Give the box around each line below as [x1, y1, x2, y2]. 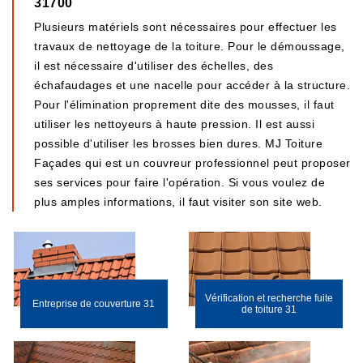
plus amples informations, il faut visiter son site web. [34, 195, 322, 208]
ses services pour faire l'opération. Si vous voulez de [34, 176, 325, 189]
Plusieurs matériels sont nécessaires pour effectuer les [34, 20, 337, 33]
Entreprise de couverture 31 [32, 298, 156, 310]
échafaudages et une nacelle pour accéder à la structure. [34, 79, 350, 92]
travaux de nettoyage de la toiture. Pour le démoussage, [34, 40, 345, 53]
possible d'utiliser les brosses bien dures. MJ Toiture [34, 137, 322, 150]
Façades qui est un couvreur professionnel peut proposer [34, 156, 351, 169]
